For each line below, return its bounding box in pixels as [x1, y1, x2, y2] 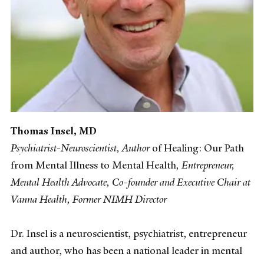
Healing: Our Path [164, 141, 244, 154]
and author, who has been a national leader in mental [11, 243, 242, 257]
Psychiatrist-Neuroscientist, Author [11, 141, 152, 154]
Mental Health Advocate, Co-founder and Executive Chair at [11, 175, 250, 189]
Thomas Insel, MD [11, 124, 97, 137]
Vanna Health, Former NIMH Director [11, 192, 167, 206]
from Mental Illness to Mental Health [11, 158, 176, 171]
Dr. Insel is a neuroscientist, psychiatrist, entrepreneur [11, 226, 247, 240]
